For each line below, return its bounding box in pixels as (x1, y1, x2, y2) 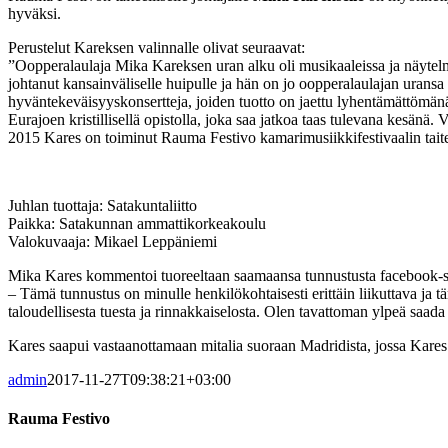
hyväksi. (8, 4, 61, 22)
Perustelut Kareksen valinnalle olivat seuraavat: (8, 38, 305, 56)
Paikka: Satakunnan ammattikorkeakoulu (8, 214, 266, 232)
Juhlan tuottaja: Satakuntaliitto (8, 196, 197, 214)
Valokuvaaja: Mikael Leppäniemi (8, 232, 217, 250)
